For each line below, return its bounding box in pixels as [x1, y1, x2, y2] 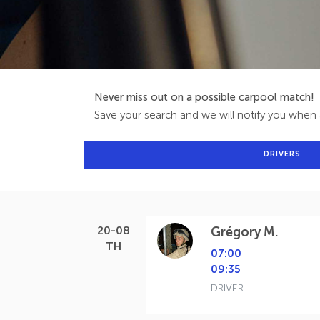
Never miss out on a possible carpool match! [94, 90, 314, 104]
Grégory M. [211, 224, 279, 240]
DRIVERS [263, 149, 301, 159]
